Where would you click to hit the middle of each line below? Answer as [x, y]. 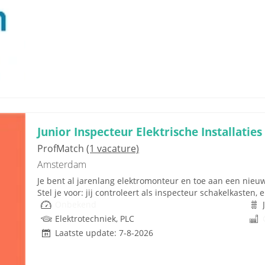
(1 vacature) [113, 148]
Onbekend [76, 204]
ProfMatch [62, 148]
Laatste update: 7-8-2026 [104, 232]
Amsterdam [62, 164]
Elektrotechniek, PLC [95, 218]
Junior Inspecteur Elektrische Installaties [150, 131]
